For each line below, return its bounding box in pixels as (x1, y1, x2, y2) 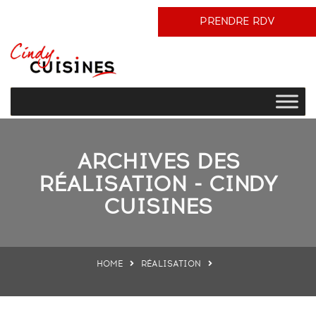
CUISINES (104, 193, 212, 223)
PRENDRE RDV (199, 14, 275, 29)
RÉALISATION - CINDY (38, 170, 278, 200)
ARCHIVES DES (76, 147, 240, 178)
